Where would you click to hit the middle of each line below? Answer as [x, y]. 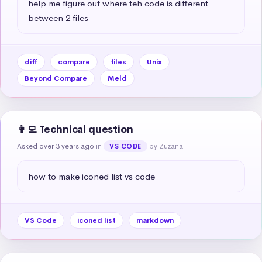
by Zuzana [166, 146]
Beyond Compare [56, 78]
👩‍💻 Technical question [75, 129]
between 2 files [58, 18]
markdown [155, 220]
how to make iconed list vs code [92, 176]
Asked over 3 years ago [56, 146]
